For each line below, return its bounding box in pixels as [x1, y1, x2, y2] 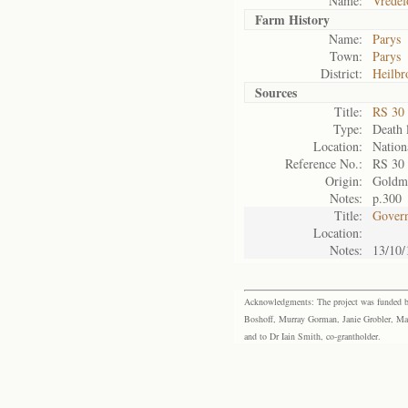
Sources [255, 83, 297, 102]
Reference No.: [285, 155, 362, 172]
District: [321, 65, 362, 82]
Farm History [255, 10, 330, 29]
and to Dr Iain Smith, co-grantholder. [244, 330, 381, 342]
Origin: [325, 172, 362, 189]
